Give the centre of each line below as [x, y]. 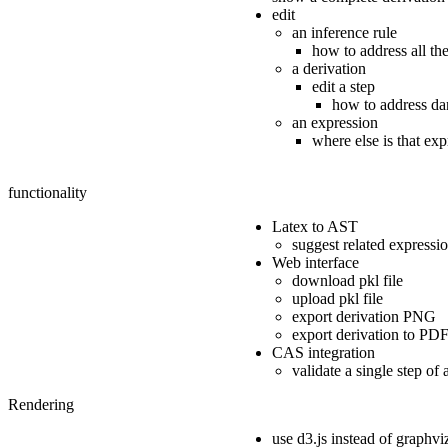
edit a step [343, 86]
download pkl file [347, 280]
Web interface [315, 262]
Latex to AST [315, 226]
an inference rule [344, 32]
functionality [47, 192]
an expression [335, 122]
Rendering [41, 404]
